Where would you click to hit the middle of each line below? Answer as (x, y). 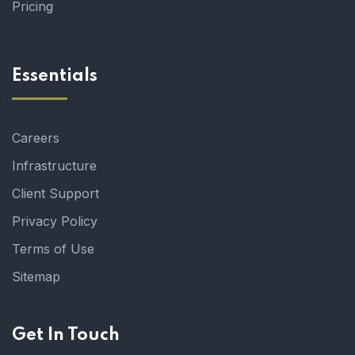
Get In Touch (66, 336)
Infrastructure (54, 166)
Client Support (55, 194)
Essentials (55, 76)
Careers (36, 138)
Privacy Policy (55, 221)
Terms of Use (53, 249)
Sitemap (36, 277)
